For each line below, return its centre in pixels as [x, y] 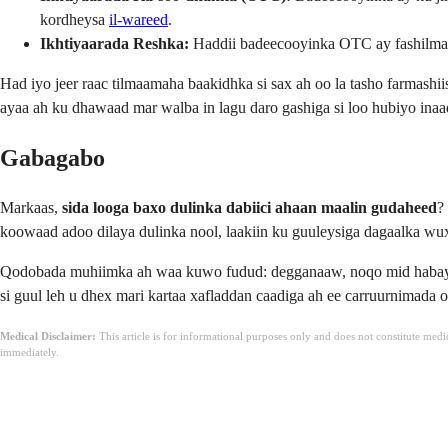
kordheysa [74, 20]
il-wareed [138, 20]
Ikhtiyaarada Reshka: [114, 44]
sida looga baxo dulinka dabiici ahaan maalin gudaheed [249, 208]
